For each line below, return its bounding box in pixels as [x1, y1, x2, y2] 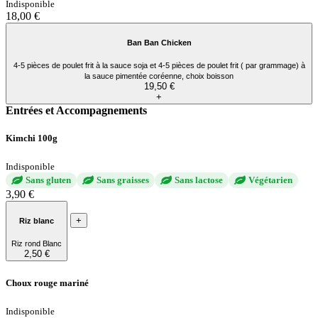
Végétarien [248, 175, 292, 186]
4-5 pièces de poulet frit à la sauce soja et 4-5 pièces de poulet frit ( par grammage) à [13, 61, 305, 70]
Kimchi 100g [6, 133, 57, 144]
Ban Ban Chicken [126, 38, 192, 47]
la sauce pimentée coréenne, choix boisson [207, 72, 234, 81]
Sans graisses [97, 175, 149, 186]
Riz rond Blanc [11, 239, 62, 248]
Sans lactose [175, 175, 223, 186]
